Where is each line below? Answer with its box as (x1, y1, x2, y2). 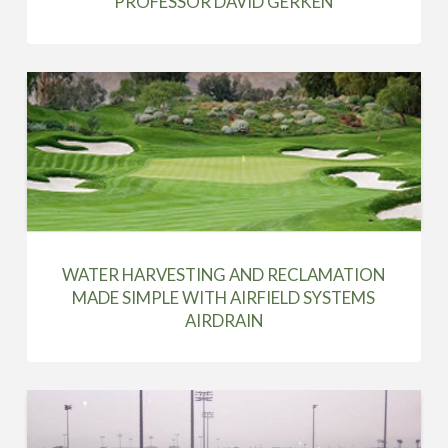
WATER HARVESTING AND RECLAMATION (62, 263, 386, 285)
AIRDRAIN (184, 309, 263, 331)
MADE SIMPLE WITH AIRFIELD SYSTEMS (72, 286, 376, 308)
